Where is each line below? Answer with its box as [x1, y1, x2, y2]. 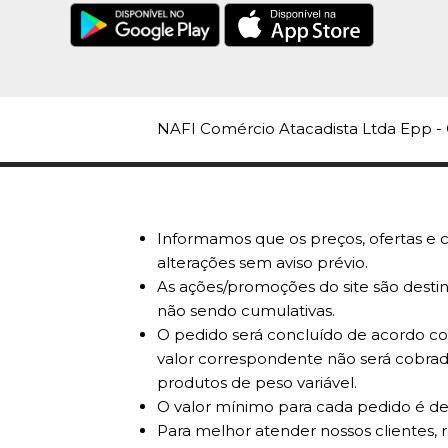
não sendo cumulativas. [157, 301, 335, 321]
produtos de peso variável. [157, 373, 357, 393]
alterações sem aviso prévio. [157, 253, 368, 273]
